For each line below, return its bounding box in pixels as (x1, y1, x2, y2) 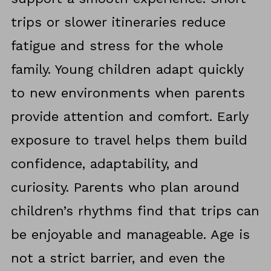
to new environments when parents (10, 85, 245, 101)
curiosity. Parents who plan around (10, 180, 240, 195)
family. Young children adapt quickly (10, 62, 243, 77)
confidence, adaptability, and (10, 156, 198, 172)
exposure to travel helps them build (10, 132, 247, 148)
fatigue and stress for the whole (10, 38, 223, 54)
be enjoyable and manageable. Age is (10, 227, 250, 243)
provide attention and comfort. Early (10, 109, 248, 125)
